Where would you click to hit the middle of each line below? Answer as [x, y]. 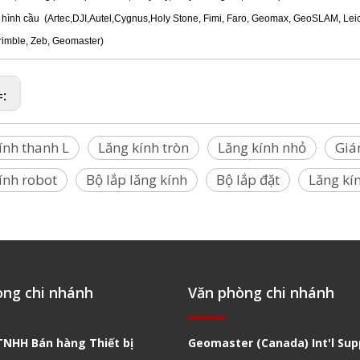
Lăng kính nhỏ [262, 148]
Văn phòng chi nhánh [261, 293]
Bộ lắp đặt [248, 180]
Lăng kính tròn [143, 148]
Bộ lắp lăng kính [137, 180]
